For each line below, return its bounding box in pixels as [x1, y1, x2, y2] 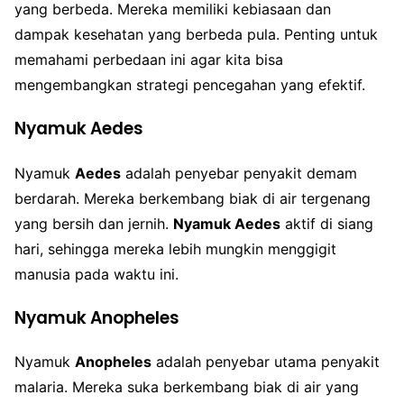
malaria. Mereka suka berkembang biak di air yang [14, 378, 359, 397]
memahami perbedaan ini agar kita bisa [14, 50, 283, 69]
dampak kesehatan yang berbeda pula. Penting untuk [14, 25, 378, 44]
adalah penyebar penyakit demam [121, 163, 357, 182]
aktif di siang [280, 214, 373, 233]
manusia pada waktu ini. [14, 264, 179, 283]
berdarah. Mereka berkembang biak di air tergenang [14, 188, 371, 207]
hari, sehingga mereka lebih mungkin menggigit [14, 239, 336, 258]
